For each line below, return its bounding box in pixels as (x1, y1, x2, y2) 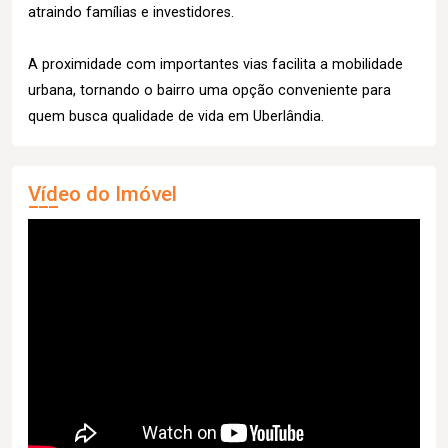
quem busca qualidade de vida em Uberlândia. (28, 107, 324, 125)
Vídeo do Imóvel (28, 181, 177, 206)
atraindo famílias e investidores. (28, 3, 234, 21)
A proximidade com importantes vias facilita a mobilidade (28, 55, 403, 73)
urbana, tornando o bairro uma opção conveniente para (28, 81, 391, 99)
